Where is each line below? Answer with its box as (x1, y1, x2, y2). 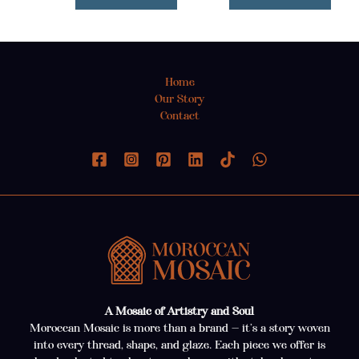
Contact (159, 108, 200, 123)
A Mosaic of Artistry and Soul (105, 304, 254, 319)
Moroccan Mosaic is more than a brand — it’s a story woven (29, 321, 330, 336)
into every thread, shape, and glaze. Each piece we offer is (34, 337, 325, 353)
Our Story (155, 91, 204, 107)
